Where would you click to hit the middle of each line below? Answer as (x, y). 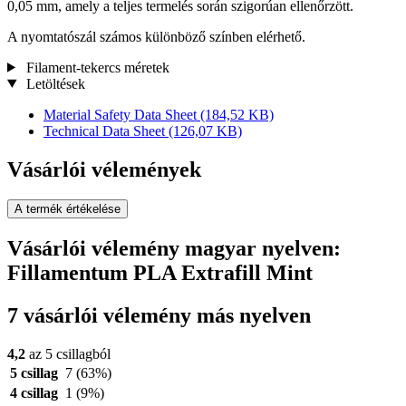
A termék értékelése (68, 209)
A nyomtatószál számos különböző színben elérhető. (156, 36)
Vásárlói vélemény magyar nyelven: (174, 249)
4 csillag (34, 393)
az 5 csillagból (68, 354)
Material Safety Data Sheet (122, 114)
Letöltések (53, 83)
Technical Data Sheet (106, 130)
